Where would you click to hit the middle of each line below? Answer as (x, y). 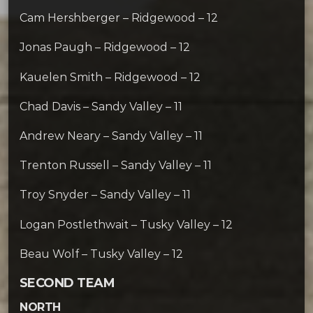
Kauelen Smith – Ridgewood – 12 (110, 77)
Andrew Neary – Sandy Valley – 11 (111, 136)
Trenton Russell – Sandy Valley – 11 (116, 166)
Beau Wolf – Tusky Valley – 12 (101, 254)
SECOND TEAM (67, 283)
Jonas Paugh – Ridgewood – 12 (105, 48)
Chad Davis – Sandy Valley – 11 (101, 106)
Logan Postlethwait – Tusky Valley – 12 (126, 224)
